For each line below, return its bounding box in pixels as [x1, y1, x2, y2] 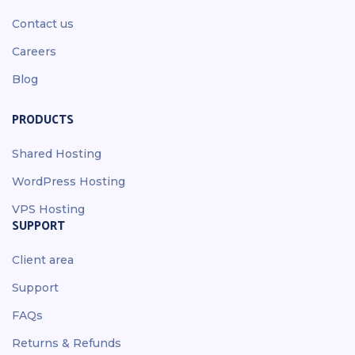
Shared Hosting [12, 147, 101, 161]
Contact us [12, 17, 74, 31]
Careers [12, 44, 56, 59]
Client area [12, 253, 74, 267]
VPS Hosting [12, 202, 85, 216]
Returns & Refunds [12, 336, 121, 350]
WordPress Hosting [12, 174, 125, 189]
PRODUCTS [12, 108, 74, 129]
